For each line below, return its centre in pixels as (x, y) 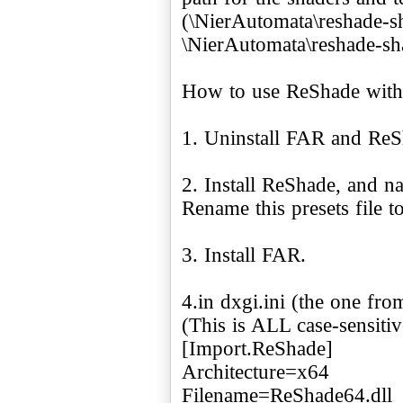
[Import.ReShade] (257, 348)
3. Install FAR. (244, 255)
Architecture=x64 (255, 372)
